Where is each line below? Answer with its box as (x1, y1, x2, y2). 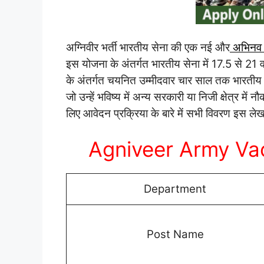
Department (144, 182, 206, 196)
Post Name (146, 227, 204, 242)
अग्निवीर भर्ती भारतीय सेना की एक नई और (66, 40, 230, 54)
